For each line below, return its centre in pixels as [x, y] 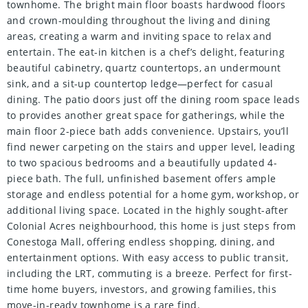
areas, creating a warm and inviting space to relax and [140, 36]
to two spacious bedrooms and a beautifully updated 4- [142, 163]
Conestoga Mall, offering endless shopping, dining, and [141, 242]
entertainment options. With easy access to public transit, [148, 258]
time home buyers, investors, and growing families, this [142, 289]
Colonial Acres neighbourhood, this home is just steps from [152, 226]
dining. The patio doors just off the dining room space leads [153, 100]
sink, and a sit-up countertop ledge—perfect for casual [140, 84]
